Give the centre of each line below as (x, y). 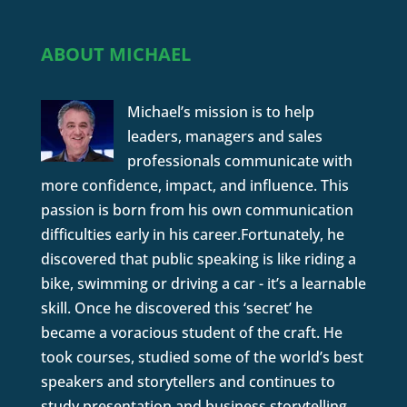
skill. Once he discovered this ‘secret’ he (176, 308)
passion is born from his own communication (197, 209)
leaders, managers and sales (224, 136)
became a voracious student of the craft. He (191, 332)
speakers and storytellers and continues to (188, 381)
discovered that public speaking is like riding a (198, 258)
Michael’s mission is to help (220, 111)
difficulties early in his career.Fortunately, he (192, 234)
